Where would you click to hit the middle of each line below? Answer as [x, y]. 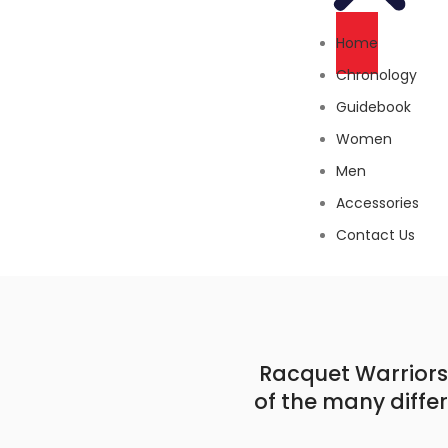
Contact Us [376, 235]
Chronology [377, 75]
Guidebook [374, 107]
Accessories [378, 203]
